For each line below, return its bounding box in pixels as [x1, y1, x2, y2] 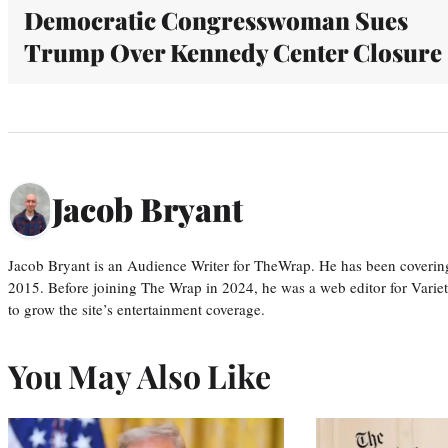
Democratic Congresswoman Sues [24, 3, 408, 36]
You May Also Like [8, 353, 271, 397]
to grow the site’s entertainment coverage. [8, 298, 265, 319]
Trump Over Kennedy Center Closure [24, 35, 442, 68]
